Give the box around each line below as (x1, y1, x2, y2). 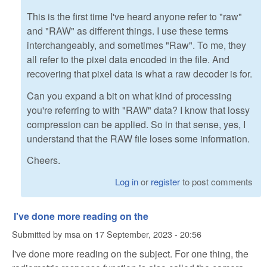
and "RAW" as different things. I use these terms (27, 23, 228, 38)
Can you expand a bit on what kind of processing (27, 88, 232, 103)
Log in (115, 175, 139, 188)
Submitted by (12, 227, 64, 240)
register (151, 175, 181, 188)
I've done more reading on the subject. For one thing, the (12, 247, 249, 261)
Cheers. (27, 153, 60, 167)
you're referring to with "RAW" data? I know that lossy (27, 103, 250, 117)
